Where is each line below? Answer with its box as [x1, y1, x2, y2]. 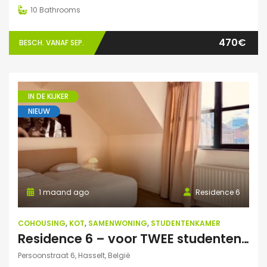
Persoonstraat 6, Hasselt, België [18, 250, 130, 261]
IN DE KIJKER [28, 91, 69, 101]
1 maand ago [37, 187, 89, 198]
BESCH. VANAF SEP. [19, 37, 84, 48]
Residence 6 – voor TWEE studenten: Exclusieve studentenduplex [241, 230, 249, 248]
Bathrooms [39, 4, 80, 15]
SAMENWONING [88, 218, 147, 229]
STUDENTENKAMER [151, 218, 221, 229]
